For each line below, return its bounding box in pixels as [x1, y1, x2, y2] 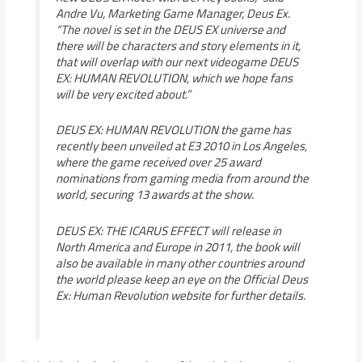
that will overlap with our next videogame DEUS [55, 50, 298, 74]
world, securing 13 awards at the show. [55, 183, 254, 207]
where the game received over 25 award [55, 150, 261, 175]
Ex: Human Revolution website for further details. [55, 283, 305, 307]
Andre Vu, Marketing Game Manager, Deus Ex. [55, 2, 290, 26]
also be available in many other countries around [55, 250, 304, 275]
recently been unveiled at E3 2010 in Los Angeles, [55, 134, 307, 158]
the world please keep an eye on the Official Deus [55, 267, 308, 291]
